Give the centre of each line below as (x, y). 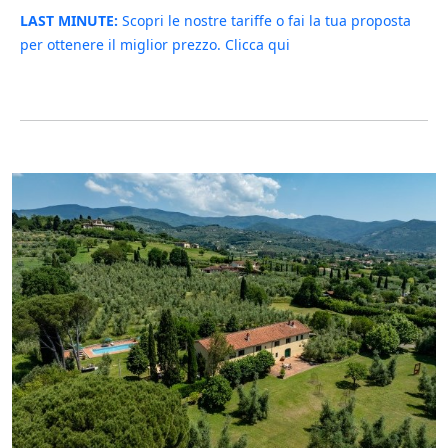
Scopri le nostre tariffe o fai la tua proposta (264, 20)
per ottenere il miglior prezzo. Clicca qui (155, 44)
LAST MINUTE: (69, 20)
